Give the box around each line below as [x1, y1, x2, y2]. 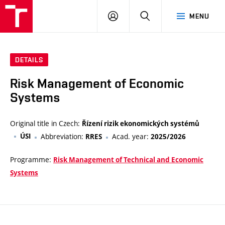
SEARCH [150, 12, 177, 20]
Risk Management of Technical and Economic [53, 155, 203, 165]
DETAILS [15, 56, 43, 64]
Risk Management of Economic [10, 76, 184, 91]
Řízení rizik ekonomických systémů [82, 119, 199, 129]
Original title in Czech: [10, 119, 82, 129]
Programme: [10, 155, 53, 165]
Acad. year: [112, 132, 151, 142]
